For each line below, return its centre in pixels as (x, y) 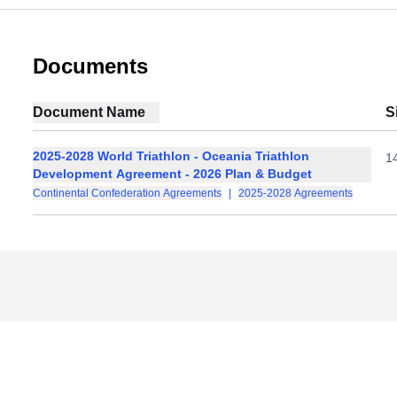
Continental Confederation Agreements (128, 193)
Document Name (90, 112)
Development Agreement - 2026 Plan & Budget (173, 174)
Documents (91, 66)
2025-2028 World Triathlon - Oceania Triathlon (171, 156)
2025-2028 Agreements (296, 193)
